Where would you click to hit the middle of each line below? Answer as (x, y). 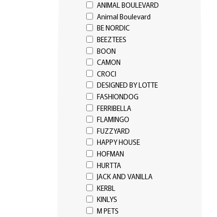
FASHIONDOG (117, 96)
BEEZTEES (111, 39)
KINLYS (107, 199)
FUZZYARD (113, 130)
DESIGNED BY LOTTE (127, 85)
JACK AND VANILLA (124, 176)
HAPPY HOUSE (118, 142)
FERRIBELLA (114, 108)
